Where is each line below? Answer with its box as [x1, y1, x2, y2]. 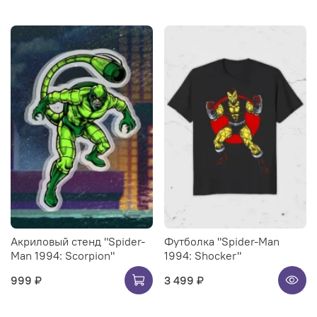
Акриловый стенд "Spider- [11, 234, 145, 248]
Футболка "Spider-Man [164, 234, 279, 248]
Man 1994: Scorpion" [11, 248, 115, 263]
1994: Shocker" [164, 248, 241, 263]
